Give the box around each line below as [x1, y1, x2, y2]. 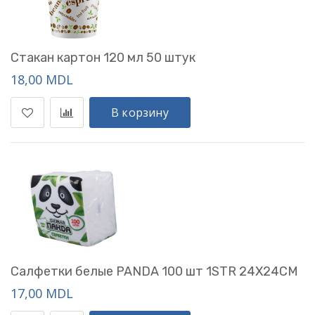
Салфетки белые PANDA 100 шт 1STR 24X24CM [11, 264, 298, 279]
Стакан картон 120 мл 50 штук [11, 50, 195, 65]
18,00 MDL [11, 71, 73, 88]
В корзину [111, 105, 169, 120]
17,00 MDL [11, 285, 73, 302]
